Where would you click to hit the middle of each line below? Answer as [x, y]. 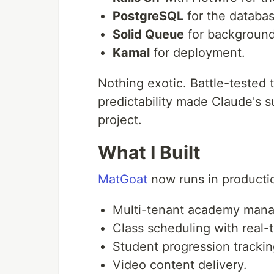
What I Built [149, 152]
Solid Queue [148, 34]
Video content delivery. [180, 265]
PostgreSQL [148, 16]
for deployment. [198, 53]
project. [120, 120]
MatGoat [123, 179]
